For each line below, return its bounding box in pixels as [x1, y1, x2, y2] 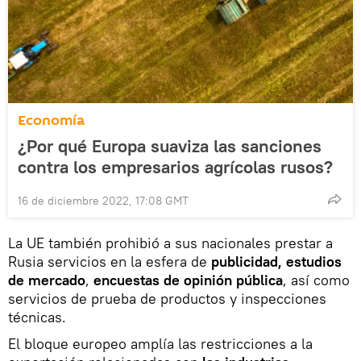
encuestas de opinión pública [93, 270, 283, 289]
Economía [18, 110, 85, 131]
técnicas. [8, 307, 66, 326]
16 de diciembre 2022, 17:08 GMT [18, 193, 189, 208]
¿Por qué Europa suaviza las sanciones [18, 134, 322, 157]
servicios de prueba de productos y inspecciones [8, 288, 326, 308]
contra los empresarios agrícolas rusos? [18, 155, 333, 178]
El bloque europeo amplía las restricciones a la [8, 334, 313, 353]
